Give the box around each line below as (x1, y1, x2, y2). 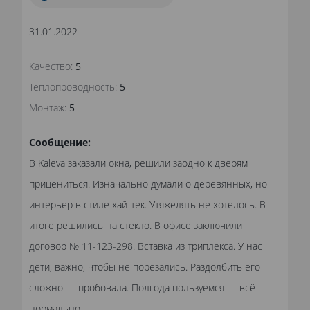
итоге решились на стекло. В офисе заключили (29, 219, 242, 232)
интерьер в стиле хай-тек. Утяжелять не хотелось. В (29, 198, 266, 212)
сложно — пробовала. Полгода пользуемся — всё (29, 281, 255, 295)
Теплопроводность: (29, 80, 117, 94)
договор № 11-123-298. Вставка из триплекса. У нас (29, 239, 262, 253)
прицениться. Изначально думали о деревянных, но (29, 177, 267, 191)
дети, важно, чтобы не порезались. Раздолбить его (29, 260, 260, 274)
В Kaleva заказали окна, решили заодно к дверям (29, 156, 248, 170)
